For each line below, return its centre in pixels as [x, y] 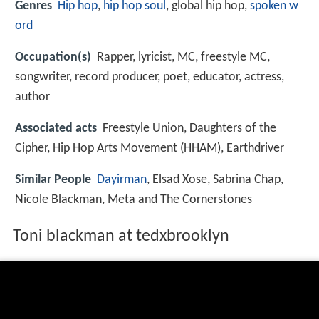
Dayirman [122, 180]
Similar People [53, 180]
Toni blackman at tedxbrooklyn [121, 237]
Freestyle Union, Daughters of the [189, 129]
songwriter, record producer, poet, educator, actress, [150, 77]
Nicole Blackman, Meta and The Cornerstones [134, 200]
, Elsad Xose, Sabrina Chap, [215, 180]
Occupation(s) [53, 57]
